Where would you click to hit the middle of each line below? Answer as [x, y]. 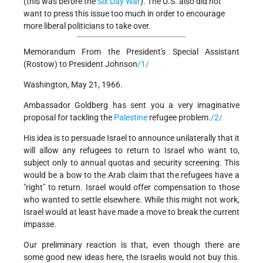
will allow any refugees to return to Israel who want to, [131, 151]
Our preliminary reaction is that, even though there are [131, 245]
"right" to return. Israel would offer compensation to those [131, 188]
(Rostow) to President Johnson [80, 64]
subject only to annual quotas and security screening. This [131, 163]
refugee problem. [179, 118]
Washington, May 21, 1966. [73, 85]
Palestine [131, 118]
